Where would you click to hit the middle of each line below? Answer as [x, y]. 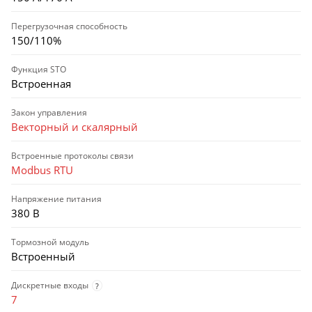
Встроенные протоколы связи [72, 155]
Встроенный [43, 256]
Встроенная [41, 83]
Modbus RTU [42, 170]
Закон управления [49, 112]
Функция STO [39, 69]
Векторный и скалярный [75, 126]
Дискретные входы [50, 285]
